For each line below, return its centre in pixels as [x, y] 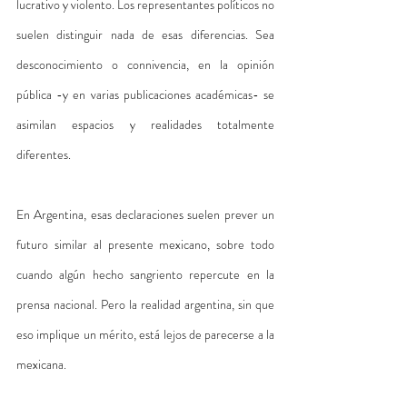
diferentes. [45, 154]
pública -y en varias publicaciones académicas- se [145, 94]
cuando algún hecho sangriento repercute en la [145, 274]
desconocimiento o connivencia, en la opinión [145, 64]
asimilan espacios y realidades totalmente [145, 124]
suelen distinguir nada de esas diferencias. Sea [145, 34]
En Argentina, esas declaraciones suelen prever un [145, 214]
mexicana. [41, 364]
